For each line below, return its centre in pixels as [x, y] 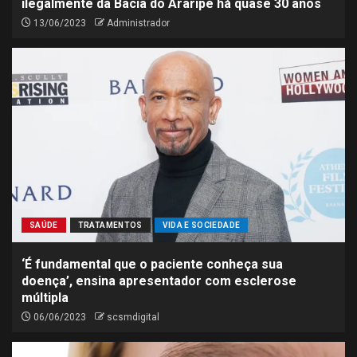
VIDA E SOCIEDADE [201, 225]
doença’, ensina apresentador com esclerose [159, 281]
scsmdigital [133, 317]
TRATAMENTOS [110, 225]
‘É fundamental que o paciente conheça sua [152, 264]
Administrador [138, 23]
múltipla [45, 298]
